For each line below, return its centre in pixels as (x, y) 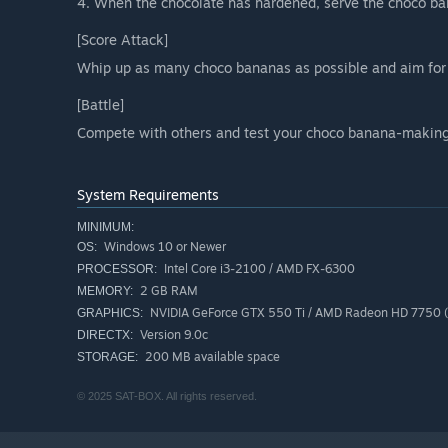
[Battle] (100, 104)
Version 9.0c (172, 334)
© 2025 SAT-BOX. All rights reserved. (167, 395)
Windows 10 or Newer (163, 246)
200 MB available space (211, 356)
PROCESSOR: (117, 268)
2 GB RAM (167, 290)
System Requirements (148, 194)
